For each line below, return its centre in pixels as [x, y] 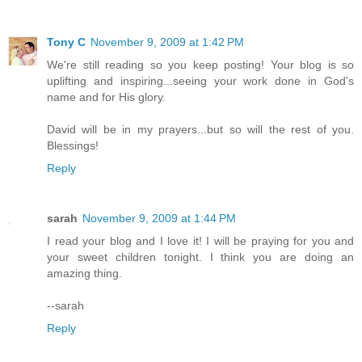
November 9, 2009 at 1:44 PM [159, 218]
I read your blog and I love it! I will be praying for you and [200, 240]
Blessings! [73, 145]
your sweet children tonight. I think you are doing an [200, 257]
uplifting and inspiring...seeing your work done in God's [200, 80]
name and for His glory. [106, 97]
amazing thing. [84, 273]
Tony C [66, 42]
